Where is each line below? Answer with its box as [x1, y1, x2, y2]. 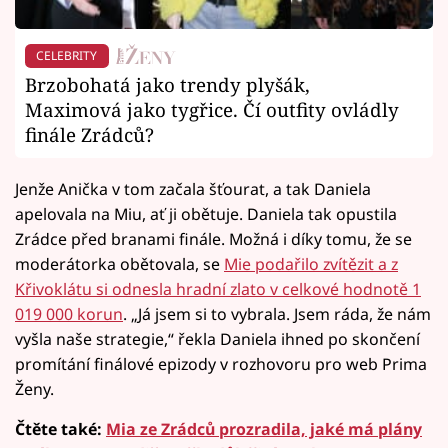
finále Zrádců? [25, 121, 154, 147]
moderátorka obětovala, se [15, 252, 224, 275]
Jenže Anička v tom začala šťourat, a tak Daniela [15, 177, 371, 200]
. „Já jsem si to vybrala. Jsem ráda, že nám [123, 302, 431, 325]
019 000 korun [15, 302, 123, 325]
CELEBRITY [36, 47, 98, 64]
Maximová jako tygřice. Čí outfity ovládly [25, 96, 399, 122]
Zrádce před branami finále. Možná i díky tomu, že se [15, 227, 412, 250]
